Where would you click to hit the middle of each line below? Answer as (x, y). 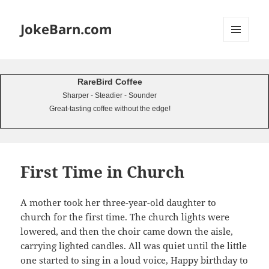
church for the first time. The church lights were (125, 217)
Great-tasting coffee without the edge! (110, 108)
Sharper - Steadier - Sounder (110, 95)
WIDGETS (240, 67)
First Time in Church (103, 172)
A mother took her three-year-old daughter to (119, 203)
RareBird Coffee (110, 81)
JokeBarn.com (67, 29)
